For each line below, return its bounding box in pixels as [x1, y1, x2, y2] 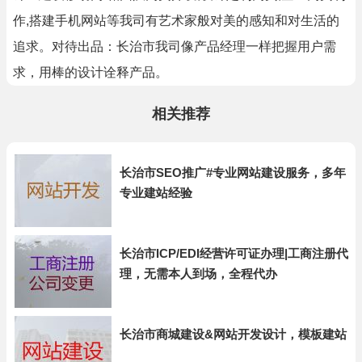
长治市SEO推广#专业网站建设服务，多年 [120, 166, 346, 179]
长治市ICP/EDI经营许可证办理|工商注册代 [120, 246, 348, 260]
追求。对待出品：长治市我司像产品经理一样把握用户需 [13, 40, 336, 53]
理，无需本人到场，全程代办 [120, 267, 277, 280]
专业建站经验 [120, 186, 192, 200]
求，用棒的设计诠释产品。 [13, 65, 168, 79]
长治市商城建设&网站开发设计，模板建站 [120, 327, 347, 341]
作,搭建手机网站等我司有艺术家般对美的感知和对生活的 [13, 14, 339, 27]
